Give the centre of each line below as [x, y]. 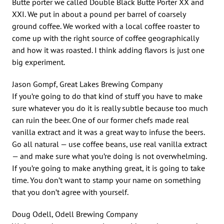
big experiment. [38, 62]
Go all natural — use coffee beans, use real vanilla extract [109, 144]
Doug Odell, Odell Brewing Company [75, 214]
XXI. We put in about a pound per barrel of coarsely [99, 14]
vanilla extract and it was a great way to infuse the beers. [108, 132]
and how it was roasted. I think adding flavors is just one [108, 50]
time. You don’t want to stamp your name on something [106, 180]
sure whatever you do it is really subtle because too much [110, 108]
